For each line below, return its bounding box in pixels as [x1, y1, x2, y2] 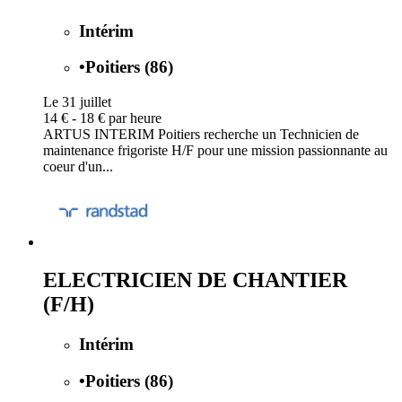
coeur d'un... [43, 158, 113, 174]
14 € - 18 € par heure [43, 109, 162, 126]
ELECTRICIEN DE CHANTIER [43, 267, 347, 292]
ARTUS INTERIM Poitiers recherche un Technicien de [43, 126, 359, 142]
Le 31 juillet [43, 93, 111, 109]
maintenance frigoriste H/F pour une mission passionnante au [43, 142, 388, 158]
